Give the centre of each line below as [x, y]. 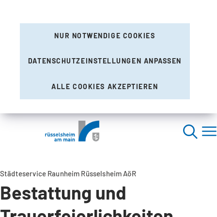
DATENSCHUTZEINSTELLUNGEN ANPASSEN [105, 61]
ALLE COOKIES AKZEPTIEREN [105, 86]
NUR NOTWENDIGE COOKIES [105, 36]
